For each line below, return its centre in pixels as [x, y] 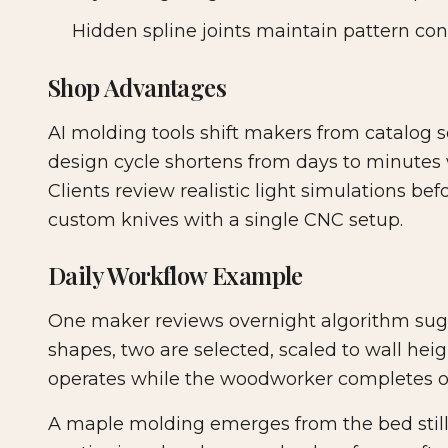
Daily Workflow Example [175, 275]
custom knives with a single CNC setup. [225, 220]
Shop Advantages [137, 87]
